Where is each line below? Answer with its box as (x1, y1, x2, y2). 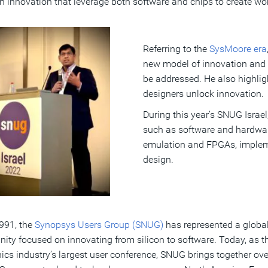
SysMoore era (209, 43, 267, 54)
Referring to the (142, 43, 209, 54)
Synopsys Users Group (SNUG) (34, 219, 163, 230)
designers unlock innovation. (142, 88, 264, 99)
